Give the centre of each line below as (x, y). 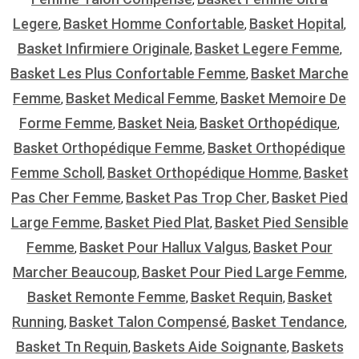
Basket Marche (300, 73)
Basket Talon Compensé (148, 321)
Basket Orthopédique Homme (203, 172)
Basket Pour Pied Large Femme (243, 272)
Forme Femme (66, 123)
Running (38, 321)
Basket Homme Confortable (154, 23)
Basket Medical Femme (141, 98)
